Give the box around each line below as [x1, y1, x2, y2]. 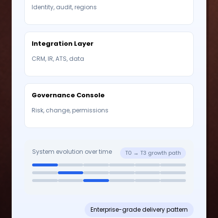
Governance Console [32, 90, 105, 100]
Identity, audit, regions [32, 2, 97, 11]
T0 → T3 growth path [125, 148, 181, 157]
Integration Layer [32, 38, 93, 48]
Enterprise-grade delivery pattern [91, 205, 188, 214]
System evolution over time [32, 147, 112, 156]
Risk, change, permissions [32, 106, 109, 114]
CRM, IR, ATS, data [32, 54, 84, 63]
